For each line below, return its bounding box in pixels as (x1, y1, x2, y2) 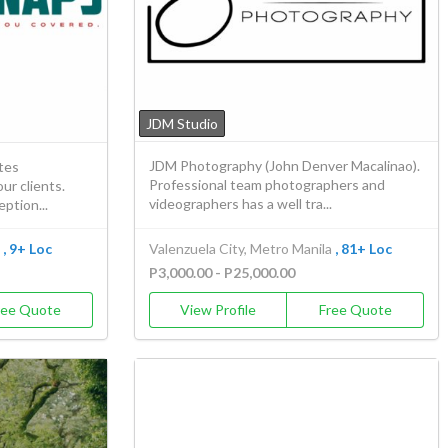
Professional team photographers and (149, 176, 386, 194)
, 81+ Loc (335, 240, 393, 258)
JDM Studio (146, 115, 219, 133)
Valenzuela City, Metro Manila (149, 240, 333, 258)
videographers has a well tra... (149, 195, 333, 213)
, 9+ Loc (2, 240, 52, 258)
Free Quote (318, 301, 392, 319)
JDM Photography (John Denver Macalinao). (149, 157, 421, 175)
